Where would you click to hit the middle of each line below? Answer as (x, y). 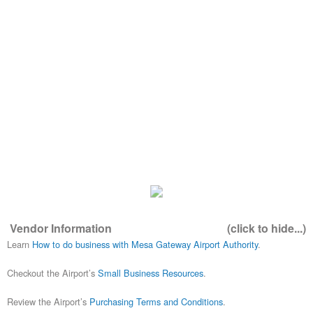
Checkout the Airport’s (52, 273)
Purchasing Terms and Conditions (156, 301)
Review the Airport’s (48, 301)
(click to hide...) (267, 228)
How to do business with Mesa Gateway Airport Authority (145, 244)
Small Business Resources (151, 273)
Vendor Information (61, 228)
